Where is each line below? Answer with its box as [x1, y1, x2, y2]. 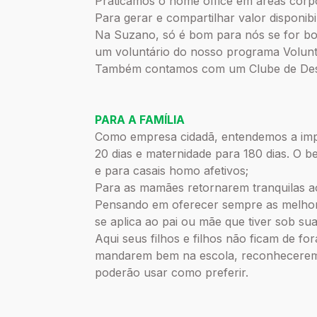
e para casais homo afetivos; [95, 163, 249, 178]
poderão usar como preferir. [95, 265, 249, 280]
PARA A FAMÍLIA [95, 113, 185, 127]
